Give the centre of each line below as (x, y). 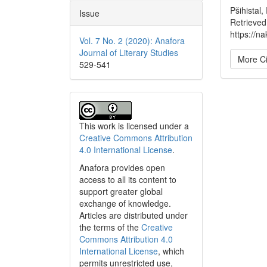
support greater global (121, 192)
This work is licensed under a (134, 126)
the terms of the (110, 227)
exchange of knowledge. (125, 204)
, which (171, 251)
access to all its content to (128, 180)
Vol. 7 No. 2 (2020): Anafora (132, 41)
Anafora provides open (122, 168)
